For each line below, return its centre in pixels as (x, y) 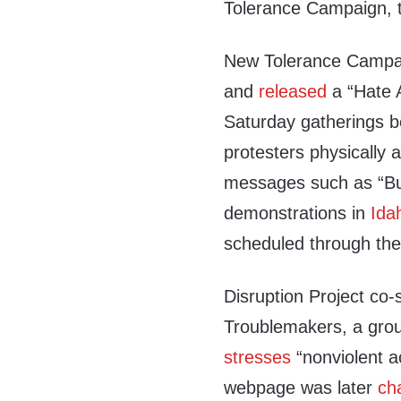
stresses (258, 357)
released (293, 91)
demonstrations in (298, 213)
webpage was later (301, 388)
